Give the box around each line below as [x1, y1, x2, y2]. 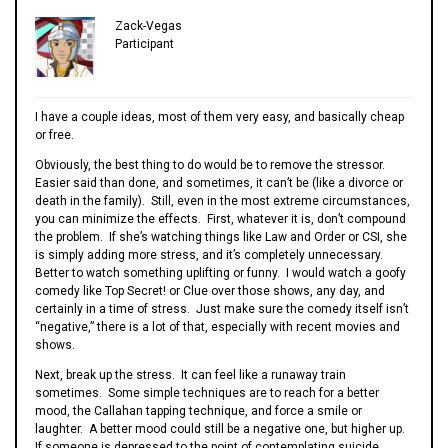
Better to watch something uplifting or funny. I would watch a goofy [35, 265, 406, 280]
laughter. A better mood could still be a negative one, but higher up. [35, 421, 408, 436]
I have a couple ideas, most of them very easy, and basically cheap [35, 109, 404, 124]
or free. [35, 127, 74, 142]
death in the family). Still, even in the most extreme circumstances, [35, 193, 410, 208]
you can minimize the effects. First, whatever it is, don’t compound [35, 211, 406, 226]
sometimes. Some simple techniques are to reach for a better [35, 385, 379, 400]
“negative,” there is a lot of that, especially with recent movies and [35, 319, 400, 334]
